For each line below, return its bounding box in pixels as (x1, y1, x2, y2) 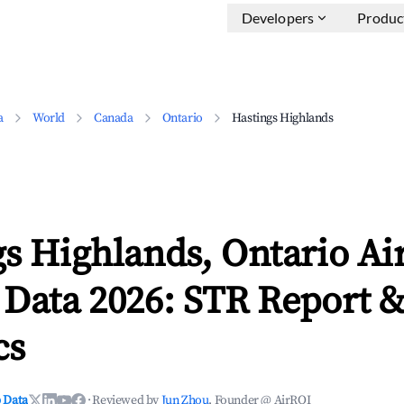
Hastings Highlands (231, 110, 334, 126)
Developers (241, 9, 315, 26)
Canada (94, 110, 133, 126)
